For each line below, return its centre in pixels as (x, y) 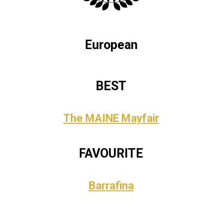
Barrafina (111, 186)
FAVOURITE (111, 153)
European (111, 45)
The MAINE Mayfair (111, 118)
